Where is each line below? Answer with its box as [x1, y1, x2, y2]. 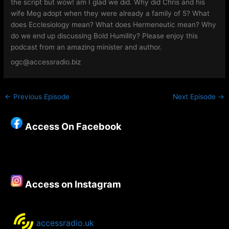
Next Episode [172, 93, 218, 101]
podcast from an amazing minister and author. [11, 43, 163, 52]
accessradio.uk [36, 218, 95, 228]
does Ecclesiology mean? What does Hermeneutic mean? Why [11, 20, 217, 29]
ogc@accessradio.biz [11, 58, 81, 66]
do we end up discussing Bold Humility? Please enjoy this [11, 32, 198, 40]
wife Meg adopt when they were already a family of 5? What [11, 9, 210, 18]
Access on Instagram [25, 178, 122, 190]
